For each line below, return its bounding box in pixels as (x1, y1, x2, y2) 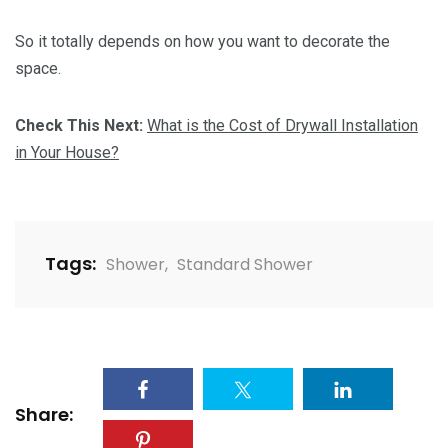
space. (15, 59, 61, 79)
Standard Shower (177, 253, 313, 277)
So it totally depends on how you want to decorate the (15, 32, 390, 52)
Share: (15, 401, 73, 427)
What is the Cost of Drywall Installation (147, 116, 418, 136)
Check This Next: (15, 116, 147, 136)
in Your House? (15, 143, 119, 163)
